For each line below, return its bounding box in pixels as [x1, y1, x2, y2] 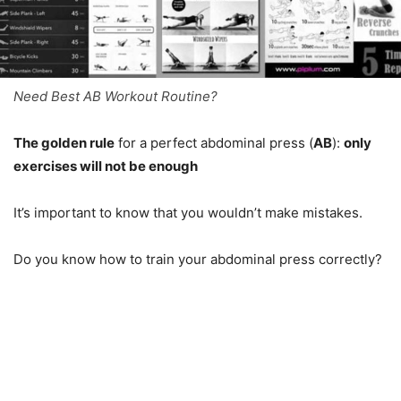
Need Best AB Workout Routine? [13, 88, 218, 105]
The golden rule [13, 134, 115, 151]
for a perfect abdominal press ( [115, 134, 313, 151]
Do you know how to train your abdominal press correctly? [13, 251, 382, 268]
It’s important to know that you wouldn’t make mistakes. [13, 204, 363, 221]
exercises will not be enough [13, 158, 198, 175]
